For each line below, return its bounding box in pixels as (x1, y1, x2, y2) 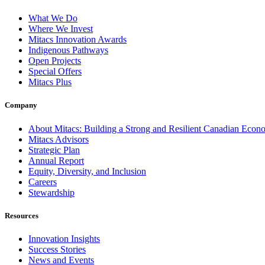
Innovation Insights (28, 233, 100, 244)
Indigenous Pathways (28, 45, 108, 56)
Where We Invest (28, 24, 93, 34)
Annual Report (28, 155, 84, 166)
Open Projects (28, 56, 81, 66)
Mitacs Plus (28, 77, 72, 88)
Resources (5, 211, 38, 220)
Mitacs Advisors (28, 134, 89, 144)
